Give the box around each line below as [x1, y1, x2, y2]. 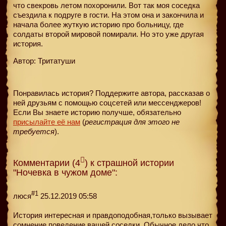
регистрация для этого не [85, 117, 180, 126]
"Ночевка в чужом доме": [13, 167, 118, 178]
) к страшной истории [85, 157, 174, 168]
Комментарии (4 [13, 157, 80, 168]
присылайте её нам [13, 117, 80, 126]
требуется [13, 127, 54, 136]
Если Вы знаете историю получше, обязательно [13, 107, 181, 117]
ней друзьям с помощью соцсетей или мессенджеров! [13, 98, 201, 107]
